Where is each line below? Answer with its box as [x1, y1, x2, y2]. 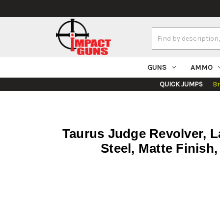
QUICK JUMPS [160, 80, 203, 89]
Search [151, 28, 174, 37]
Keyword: [151, 39, 180, 48]
